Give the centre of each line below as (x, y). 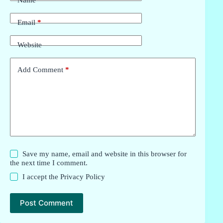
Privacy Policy (83, 176)
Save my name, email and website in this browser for (105, 154)
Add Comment (40, 70)
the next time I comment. (49, 163)
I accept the (42, 176)
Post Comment (47, 203)
